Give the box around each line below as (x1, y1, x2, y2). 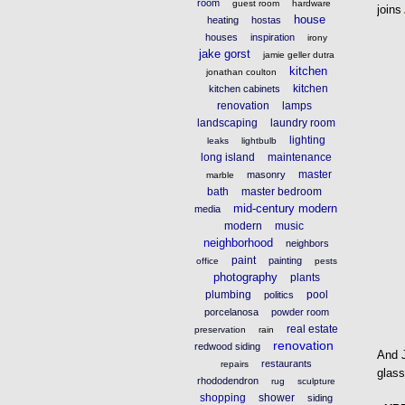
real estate (286, 322, 338, 335)
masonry (246, 168, 286, 180)
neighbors (286, 237, 330, 249)
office (195, 255, 219, 266)
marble (205, 169, 234, 180)
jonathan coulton (205, 66, 277, 77)
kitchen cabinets (209, 82, 281, 94)
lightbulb (241, 135, 278, 146)
